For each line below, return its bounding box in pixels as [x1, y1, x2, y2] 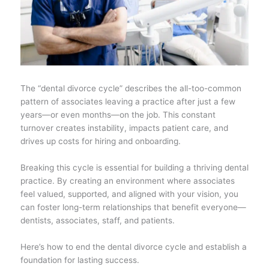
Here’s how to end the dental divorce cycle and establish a [20, 241, 247, 252]
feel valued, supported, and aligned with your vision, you [20, 189, 238, 199]
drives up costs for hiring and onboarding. [20, 136, 181, 146]
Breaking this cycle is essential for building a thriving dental [20, 162, 249, 172]
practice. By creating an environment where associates [20, 175, 235, 186]
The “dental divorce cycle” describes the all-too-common [20, 83, 241, 93]
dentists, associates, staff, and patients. [20, 215, 175, 225]
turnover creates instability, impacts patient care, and [20, 122, 228, 133]
